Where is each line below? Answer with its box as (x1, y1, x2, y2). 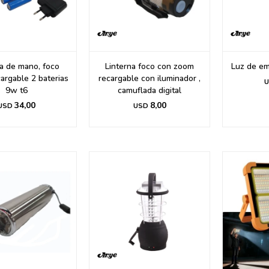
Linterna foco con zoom (105, 61, 194, 72)
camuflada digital (118, 85, 181, 96)
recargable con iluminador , (98, 73, 201, 84)
